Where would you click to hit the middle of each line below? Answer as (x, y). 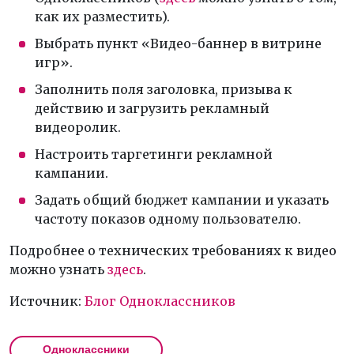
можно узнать (58, 270)
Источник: (47, 301)
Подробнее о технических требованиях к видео (173, 251)
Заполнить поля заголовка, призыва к (164, 90)
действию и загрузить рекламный (152, 109)
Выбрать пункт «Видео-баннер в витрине (178, 44)
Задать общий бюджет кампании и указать (182, 200)
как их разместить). (102, 17)
